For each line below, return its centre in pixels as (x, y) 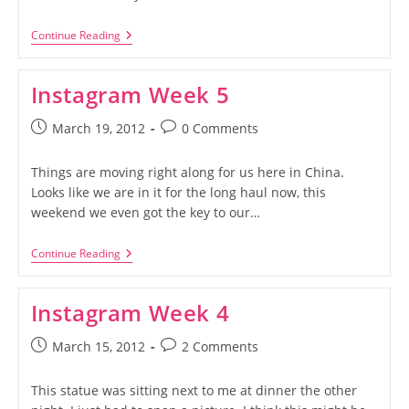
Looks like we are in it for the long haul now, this (178, 192)
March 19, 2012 (98, 128)
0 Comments (220, 128)
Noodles (144, 64)
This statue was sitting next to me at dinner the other (194, 390)
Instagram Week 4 (130, 313)
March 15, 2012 (98, 346)
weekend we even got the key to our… (145, 212)
